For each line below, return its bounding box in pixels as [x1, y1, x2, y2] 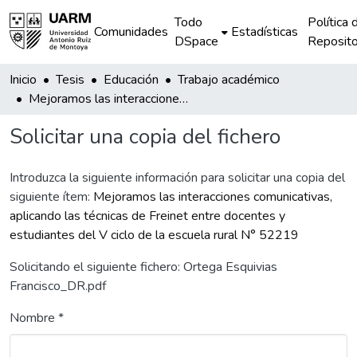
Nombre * [10, 309, 64, 327]
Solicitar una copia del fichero [10, 123, 280, 151]
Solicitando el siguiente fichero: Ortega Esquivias [10, 258, 277, 276]
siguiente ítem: [10, 188, 93, 206]
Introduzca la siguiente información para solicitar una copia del [10, 169, 345, 186]
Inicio [10, 71, 37, 88]
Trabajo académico [178, 71, 280, 88]
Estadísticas [231, 23, 299, 41]
